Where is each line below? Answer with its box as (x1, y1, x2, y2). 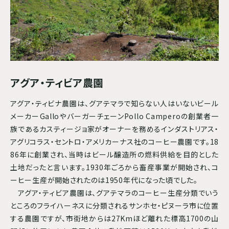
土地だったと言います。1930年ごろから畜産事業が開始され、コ (10, 162, 219, 172)
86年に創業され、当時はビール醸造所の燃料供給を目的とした (10, 149, 219, 159)
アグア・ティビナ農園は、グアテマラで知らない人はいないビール (10, 98, 219, 108)
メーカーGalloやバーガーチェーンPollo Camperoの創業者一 (10, 110, 219, 121)
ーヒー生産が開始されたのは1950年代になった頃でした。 (10, 174, 198, 185)
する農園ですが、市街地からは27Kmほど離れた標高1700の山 (10, 213, 219, 223)
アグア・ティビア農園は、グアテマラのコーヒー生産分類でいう (10, 187, 219, 198)
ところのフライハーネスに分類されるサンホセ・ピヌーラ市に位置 (10, 200, 219, 211)
